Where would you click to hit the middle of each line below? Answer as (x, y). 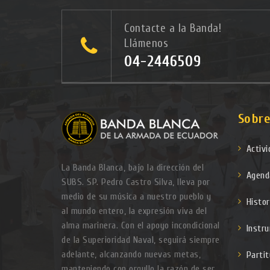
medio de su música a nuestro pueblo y (137, 196)
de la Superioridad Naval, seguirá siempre (141, 240)
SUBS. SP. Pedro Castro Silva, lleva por (136, 182)
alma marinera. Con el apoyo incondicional (141, 225)
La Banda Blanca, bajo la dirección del (133, 168)
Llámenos (146, 43)
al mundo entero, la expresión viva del (134, 211)
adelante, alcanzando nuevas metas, (131, 254)
